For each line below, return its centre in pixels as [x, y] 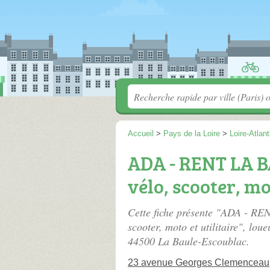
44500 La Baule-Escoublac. [189, 241]
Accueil [141, 133]
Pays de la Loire [192, 133]
